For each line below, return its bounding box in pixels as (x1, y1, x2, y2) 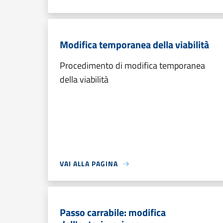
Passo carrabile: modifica (60, 205, 166, 220)
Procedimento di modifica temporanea (60, 59, 205, 72)
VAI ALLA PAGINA (60, 158, 118, 169)
